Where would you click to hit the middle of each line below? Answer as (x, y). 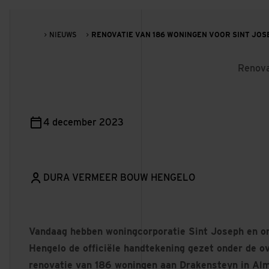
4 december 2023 (83, 122)
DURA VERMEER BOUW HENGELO (119, 177)
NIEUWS (63, 35)
